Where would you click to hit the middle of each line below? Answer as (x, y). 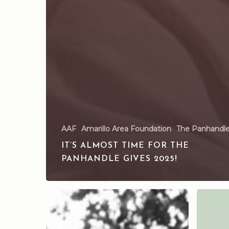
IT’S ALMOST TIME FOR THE (125, 145)
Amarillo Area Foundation (126, 129)
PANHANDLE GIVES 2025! (119, 159)
